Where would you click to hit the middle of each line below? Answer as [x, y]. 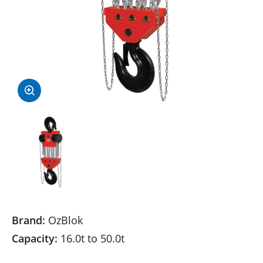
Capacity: [35, 238]
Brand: [28, 220]
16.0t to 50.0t [91, 238]
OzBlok [64, 220]
